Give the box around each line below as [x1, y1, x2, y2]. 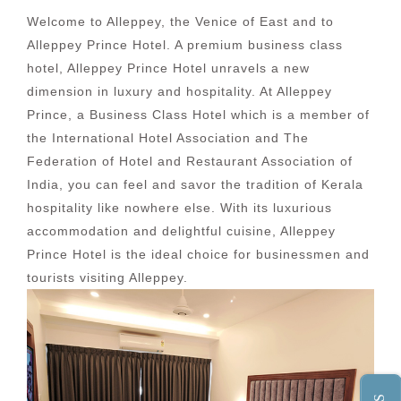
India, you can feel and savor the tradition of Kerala [27, 177, 363, 192]
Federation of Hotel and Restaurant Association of [27, 154, 353, 169]
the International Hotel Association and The [27, 131, 309, 146]
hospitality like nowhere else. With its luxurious [27, 200, 332, 216]
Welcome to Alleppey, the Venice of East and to [27, 14, 334, 30]
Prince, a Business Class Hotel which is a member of [27, 107, 370, 123]
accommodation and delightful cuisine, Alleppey [27, 224, 336, 239]
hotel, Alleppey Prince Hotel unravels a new [27, 61, 310, 76]
